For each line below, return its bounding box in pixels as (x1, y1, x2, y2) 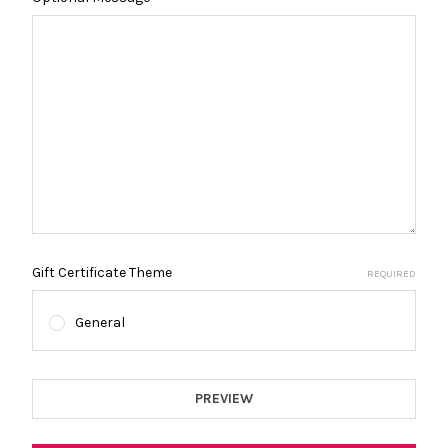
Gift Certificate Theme (32, 263, 172, 281)
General (74, 313, 125, 331)
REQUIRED (367, 267, 416, 280)
